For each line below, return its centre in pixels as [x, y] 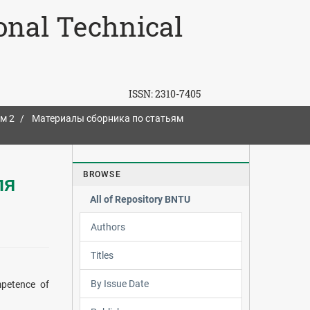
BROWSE [102, 174]
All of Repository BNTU [140, 199]
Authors [108, 227]
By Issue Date [119, 283]
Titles [102, 255]
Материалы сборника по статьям [108, 119]
